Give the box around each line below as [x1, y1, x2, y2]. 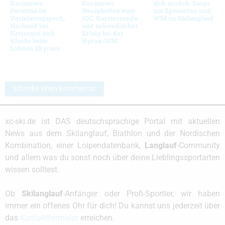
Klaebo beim [10, 36, 48, 45]
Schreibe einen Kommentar [13, 84, 96, 93]
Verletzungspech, [10, 14, 65, 22]
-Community [177, 141, 220, 150]
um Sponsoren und [153, 6, 211, 15]
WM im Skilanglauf [153, 14, 214, 22]
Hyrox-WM [81, 36, 118, 45]
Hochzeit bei [10, 21, 48, 30]
